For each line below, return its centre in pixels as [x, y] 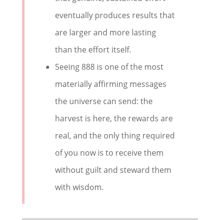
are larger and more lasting [106, 32]
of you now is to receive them [110, 153]
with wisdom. [80, 187]
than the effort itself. [93, 50]
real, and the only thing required [115, 136]
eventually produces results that [115, 15]
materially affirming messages [111, 84]
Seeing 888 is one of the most [110, 67]
